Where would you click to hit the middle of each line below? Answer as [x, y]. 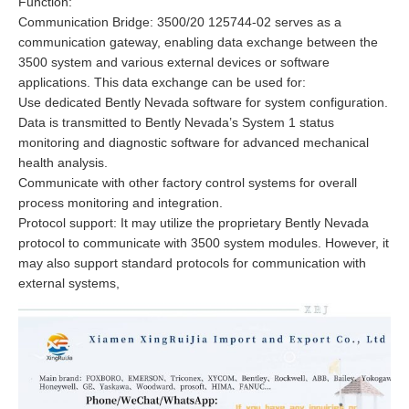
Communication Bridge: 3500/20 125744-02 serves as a [180, 22]
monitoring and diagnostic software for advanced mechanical [194, 142]
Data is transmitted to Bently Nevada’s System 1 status [176, 122]
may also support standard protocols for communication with [192, 263]
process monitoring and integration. [121, 203]
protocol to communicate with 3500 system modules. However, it [204, 243]
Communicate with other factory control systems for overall [188, 183]
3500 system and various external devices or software [174, 62]
